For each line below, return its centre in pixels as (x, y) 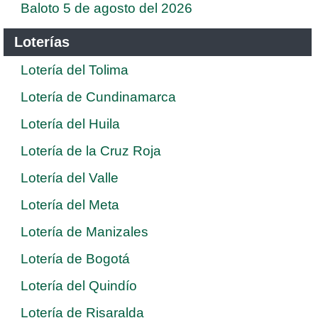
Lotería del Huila (70, 124)
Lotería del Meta (70, 204)
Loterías (42, 42)
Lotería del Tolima (75, 70)
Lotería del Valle (70, 177)
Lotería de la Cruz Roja (91, 150)
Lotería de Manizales (84, 231)
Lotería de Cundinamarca (98, 97)
